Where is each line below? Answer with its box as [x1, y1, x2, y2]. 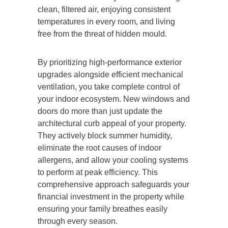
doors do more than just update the [38, 106, 162, 116]
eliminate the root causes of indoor [38, 143, 161, 152]
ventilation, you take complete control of [38, 82, 180, 91]
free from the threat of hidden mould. [38, 29, 167, 38]
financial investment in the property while [38, 192, 184, 201]
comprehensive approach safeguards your [38, 180, 189, 189]
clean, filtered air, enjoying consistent [38, 5, 170, 14]
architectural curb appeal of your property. [38, 119, 186, 128]
